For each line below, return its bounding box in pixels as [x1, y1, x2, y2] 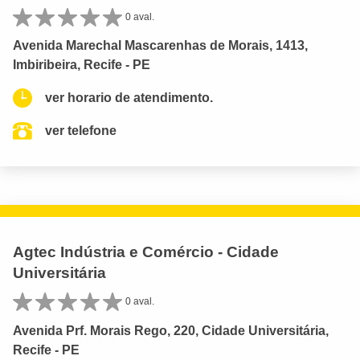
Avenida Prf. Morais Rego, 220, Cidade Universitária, [13, 323, 329, 337]
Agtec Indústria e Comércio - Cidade [13, 243, 279, 261]
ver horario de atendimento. [45, 91, 213, 105]
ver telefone [45, 124, 117, 138]
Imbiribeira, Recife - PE [13, 58, 150, 72]
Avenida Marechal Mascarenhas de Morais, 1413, [13, 39, 308, 53]
